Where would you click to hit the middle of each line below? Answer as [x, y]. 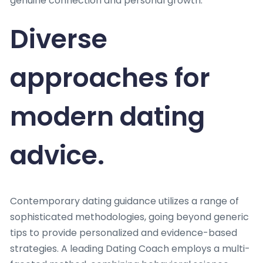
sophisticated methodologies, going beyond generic [129, 217]
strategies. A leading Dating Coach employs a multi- [130, 249]
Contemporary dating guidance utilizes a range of [124, 201]
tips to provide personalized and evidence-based [124, 233]
